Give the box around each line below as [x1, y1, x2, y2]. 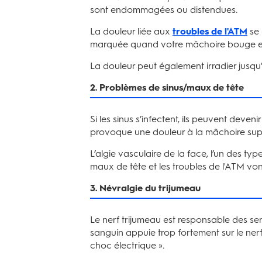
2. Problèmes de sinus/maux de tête [90, 82, 244, 93]
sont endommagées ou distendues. [90, 4, 237, 15]
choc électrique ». [90, 240, 164, 251]
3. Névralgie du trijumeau [90, 182, 201, 194]
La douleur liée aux [90, 26, 173, 37]
